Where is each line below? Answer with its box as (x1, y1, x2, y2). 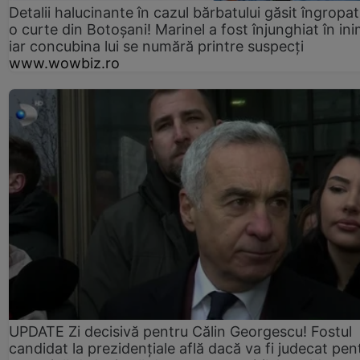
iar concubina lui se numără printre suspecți (9, 38, 304, 55)
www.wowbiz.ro (9, 55, 120, 72)
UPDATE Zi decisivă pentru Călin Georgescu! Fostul (9, 322, 352, 340)
